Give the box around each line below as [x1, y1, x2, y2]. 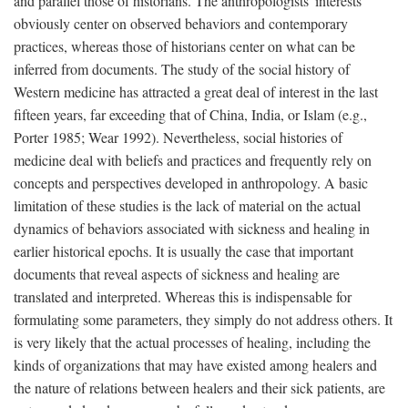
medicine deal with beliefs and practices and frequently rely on [14, 150, 372, 169]
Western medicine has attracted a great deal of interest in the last [14, 82, 378, 101]
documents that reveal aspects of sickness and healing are [14, 264, 340, 283]
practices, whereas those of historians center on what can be [14, 36, 355, 56]
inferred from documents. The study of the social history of [14, 59, 350, 78]
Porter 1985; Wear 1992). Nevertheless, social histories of [14, 127, 342, 147]
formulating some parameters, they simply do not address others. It [14, 310, 393, 329]
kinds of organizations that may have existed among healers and [14, 355, 377, 374]
